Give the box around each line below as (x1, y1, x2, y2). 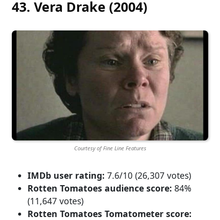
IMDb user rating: (27, 169, 105, 181)
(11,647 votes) (27, 194, 83, 207)
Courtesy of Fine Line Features (74, 144, 146, 152)
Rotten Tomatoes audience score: (27, 182, 172, 194)
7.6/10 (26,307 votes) (105, 169, 191, 181)
